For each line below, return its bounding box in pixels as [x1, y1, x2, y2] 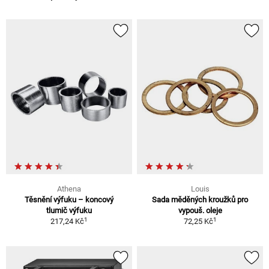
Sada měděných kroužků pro [152, 195, 248, 205]
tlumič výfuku [46, 206, 92, 216]
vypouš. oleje [178, 206, 222, 216]
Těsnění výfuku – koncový [25, 195, 113, 205]
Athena [57, 184, 81, 194]
